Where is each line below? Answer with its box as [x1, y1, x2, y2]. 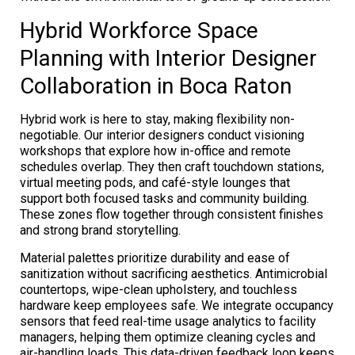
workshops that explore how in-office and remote [20, 143, 291, 158]
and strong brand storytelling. [20, 222, 181, 238]
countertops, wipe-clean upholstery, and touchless [20, 281, 297, 297]
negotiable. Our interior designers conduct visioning [20, 127, 304, 143]
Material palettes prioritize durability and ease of [20, 250, 290, 265]
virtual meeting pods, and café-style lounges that [20, 174, 290, 190]
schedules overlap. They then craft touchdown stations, [20, 158, 324, 174]
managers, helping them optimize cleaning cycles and [20, 329, 315, 345]
